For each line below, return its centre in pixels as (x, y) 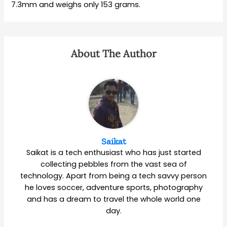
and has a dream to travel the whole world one (113, 199)
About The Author (113, 54)
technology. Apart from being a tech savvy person (113, 176)
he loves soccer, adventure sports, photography (113, 188)
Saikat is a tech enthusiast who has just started (113, 153)
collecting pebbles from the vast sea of (113, 164)
